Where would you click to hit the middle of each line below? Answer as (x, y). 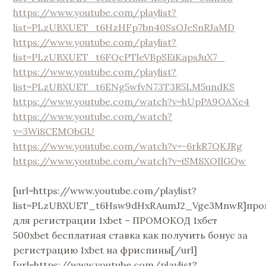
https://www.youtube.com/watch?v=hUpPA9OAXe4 (132, 101)
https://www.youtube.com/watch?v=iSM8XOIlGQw (130, 161)
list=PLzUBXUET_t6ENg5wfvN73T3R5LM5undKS (124, 86)
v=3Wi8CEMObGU (54, 131)
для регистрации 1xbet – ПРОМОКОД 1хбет (115, 221)
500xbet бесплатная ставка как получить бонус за (131, 235)
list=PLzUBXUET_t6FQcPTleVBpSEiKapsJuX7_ (119, 57)
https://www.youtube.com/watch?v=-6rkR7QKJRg (128, 146)
